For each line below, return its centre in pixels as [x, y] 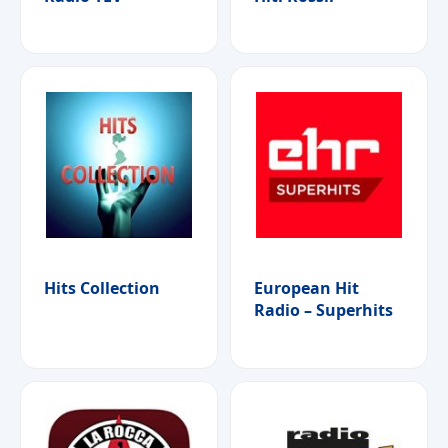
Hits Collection [102, 288]
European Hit [306, 288]
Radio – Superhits [323, 310]
